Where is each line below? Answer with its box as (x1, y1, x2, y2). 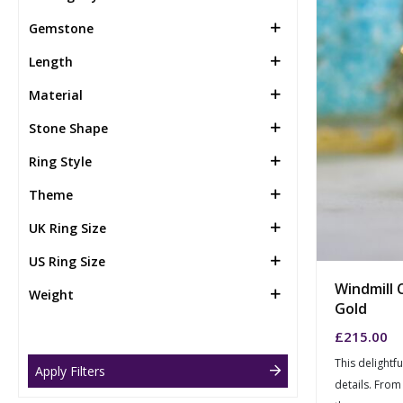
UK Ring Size (29, 219, 106, 237)
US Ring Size (29, 252, 105, 270)
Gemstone (29, 19, 94, 37)
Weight (29, 285, 74, 303)
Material (29, 85, 83, 103)
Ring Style (29, 152, 92, 170)
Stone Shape (29, 119, 108, 137)
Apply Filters (35, 362, 105, 380)
